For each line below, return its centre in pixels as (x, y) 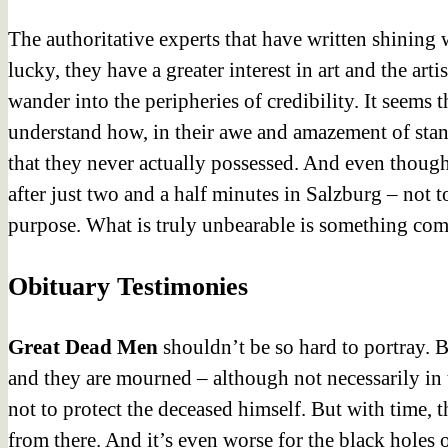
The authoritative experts (114, 38)
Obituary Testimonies (128, 286)
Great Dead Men (85, 346)
